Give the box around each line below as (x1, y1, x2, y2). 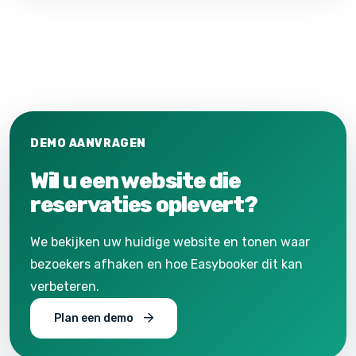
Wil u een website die (30, 168, 241, 195)
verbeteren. (30, 279, 99, 295)
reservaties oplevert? (30, 192, 257, 219)
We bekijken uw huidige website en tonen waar (30, 234, 310, 250)
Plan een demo (54, 311, 136, 326)
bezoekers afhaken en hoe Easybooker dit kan (30, 257, 303, 273)
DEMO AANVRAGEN (30, 137, 146, 151)
